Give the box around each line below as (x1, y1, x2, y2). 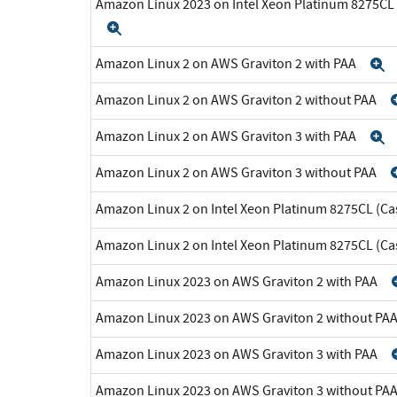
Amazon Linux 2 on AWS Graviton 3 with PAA (96, 127, 359, 145)
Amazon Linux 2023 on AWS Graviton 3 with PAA (96, 345, 380, 363)
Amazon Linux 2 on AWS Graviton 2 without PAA (96, 90, 379, 109)
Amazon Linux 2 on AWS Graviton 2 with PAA (96, 54, 359, 73)
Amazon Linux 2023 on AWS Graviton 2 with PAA (96, 272, 380, 291)
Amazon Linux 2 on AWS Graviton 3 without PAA (96, 163, 379, 182)
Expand (121, 20, 182, 35)
